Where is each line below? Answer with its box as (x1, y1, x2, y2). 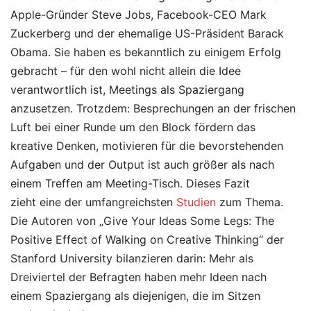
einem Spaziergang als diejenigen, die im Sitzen (10, 289, 260, 303)
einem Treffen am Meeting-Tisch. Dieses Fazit (10, 176, 250, 191)
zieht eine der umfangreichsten (10, 195, 176, 210)
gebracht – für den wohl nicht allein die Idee (10, 64, 241, 78)
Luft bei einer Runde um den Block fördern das (10, 120, 255, 135)
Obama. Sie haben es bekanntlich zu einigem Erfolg (10, 45, 281, 60)
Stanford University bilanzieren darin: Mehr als (10, 251, 253, 266)
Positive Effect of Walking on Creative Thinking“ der (10, 233, 284, 247)
